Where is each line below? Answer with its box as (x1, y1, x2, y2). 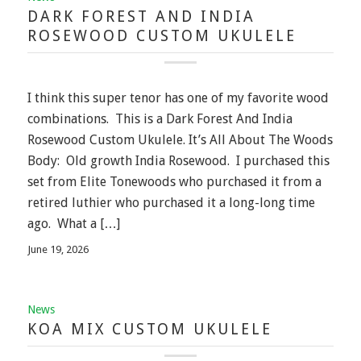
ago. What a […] (27, 215, 120, 231)
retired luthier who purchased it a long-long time (27, 194, 315, 210)
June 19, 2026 (27, 243, 89, 256)
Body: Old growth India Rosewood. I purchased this (27, 152, 330, 168)
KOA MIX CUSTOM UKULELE (27, 320, 272, 339)
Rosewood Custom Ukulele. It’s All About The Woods (27, 131, 333, 147)
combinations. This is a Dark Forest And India (27, 110, 293, 127)
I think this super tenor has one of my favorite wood (27, 89, 329, 106)
